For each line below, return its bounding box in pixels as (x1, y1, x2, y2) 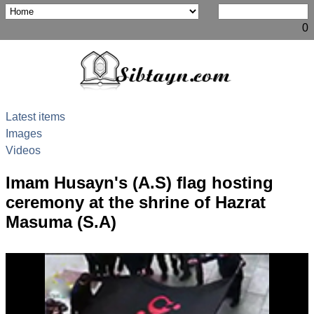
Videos (6, 144, 41, 156)
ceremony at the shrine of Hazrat (6, 193, 266, 212)
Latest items (6, 111, 65, 123)
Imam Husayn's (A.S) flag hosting (6, 173, 273, 192)
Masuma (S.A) (6, 212, 116, 231)
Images (6, 128, 42, 139)
